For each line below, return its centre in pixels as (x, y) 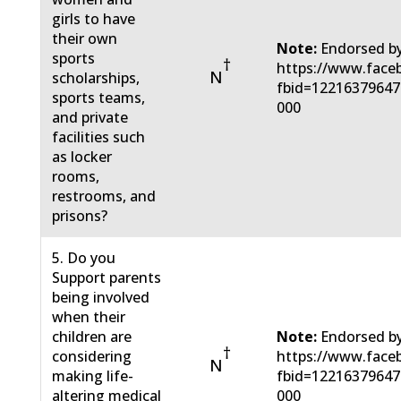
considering (92, 357)
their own (85, 39)
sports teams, (99, 98)
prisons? (80, 216)
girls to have (94, 19)
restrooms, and (104, 196)
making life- (93, 376)
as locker (82, 157)
